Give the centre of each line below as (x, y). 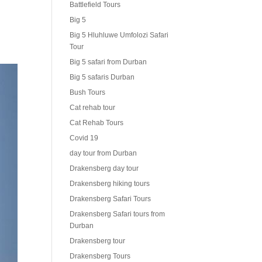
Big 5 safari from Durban (108, 62)
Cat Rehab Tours (97, 123)
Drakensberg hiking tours (110, 184)
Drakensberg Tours (100, 256)
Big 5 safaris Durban (102, 77)
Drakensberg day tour (104, 169)
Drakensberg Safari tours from (118, 214)
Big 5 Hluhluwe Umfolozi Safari (119, 35)
